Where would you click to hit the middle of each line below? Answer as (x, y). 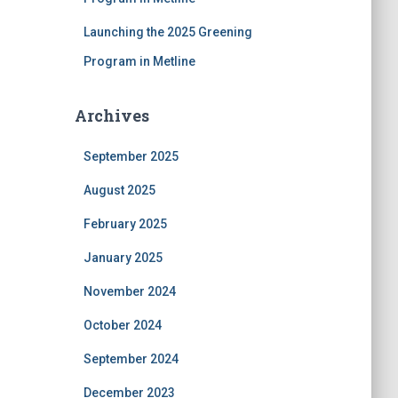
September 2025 (131, 156)
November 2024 (129, 291)
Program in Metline (139, 61)
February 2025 (125, 224)
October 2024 (122, 325)
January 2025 (123, 258)
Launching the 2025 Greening (167, 32)
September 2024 (131, 359)
